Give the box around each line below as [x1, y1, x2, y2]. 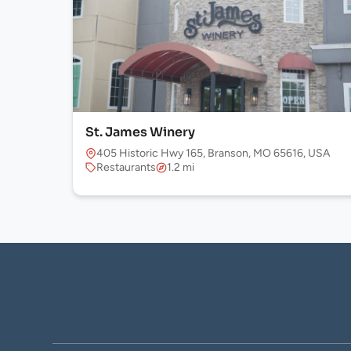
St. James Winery [85, 124, 195, 140]
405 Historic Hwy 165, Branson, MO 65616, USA [96, 147, 330, 160]
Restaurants [96, 161, 156, 174]
